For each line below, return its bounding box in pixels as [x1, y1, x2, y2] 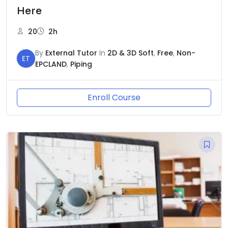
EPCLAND [35, 59, 67, 69]
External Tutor [45, 48, 97, 58]
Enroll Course [88, 92, 140, 103]
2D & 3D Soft [107, 48, 154, 58]
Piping [70, 59, 92, 69]
